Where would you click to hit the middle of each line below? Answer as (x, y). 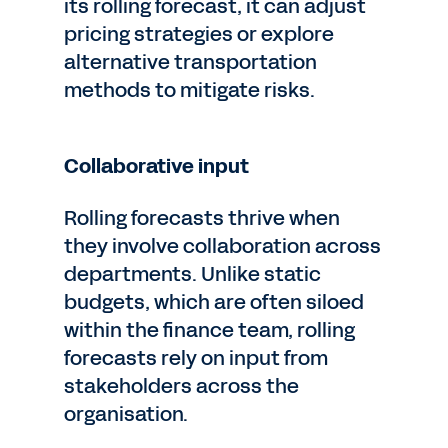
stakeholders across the (181, 386)
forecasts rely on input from (196, 358)
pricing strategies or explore (199, 34)
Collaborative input (156, 166)
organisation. (126, 414)
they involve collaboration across (222, 246)
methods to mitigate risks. (189, 90)
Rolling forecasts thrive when (202, 218)
